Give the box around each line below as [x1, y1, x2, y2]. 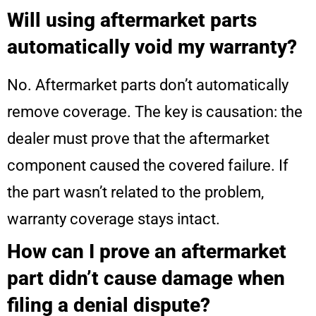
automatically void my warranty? [7, 35, 297, 59]
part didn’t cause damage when [7, 267, 285, 291]
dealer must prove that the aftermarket [7, 130, 269, 148]
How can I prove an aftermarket [7, 240, 286, 264]
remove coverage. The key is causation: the [7, 103, 303, 121]
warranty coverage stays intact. [7, 210, 220, 229]
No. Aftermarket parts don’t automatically [7, 76, 288, 95]
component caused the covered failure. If [7, 157, 288, 175]
